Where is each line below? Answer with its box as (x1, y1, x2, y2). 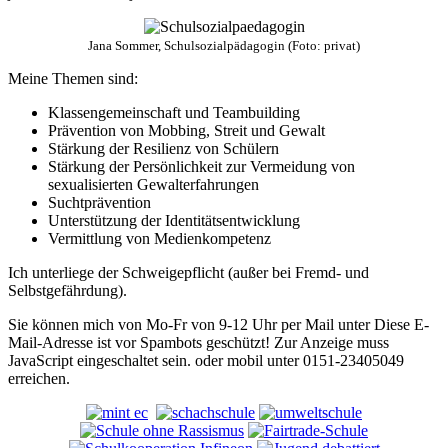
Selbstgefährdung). (8, 282, 127, 300)
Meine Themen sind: (8, 70, 138, 88)
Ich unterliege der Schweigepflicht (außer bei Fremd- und (8, 264, 369, 282)
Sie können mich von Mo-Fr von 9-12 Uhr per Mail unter (8, 316, 374, 334)
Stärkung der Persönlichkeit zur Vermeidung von (48, 158, 355, 176)
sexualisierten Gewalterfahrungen (48, 176, 259, 194)
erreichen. (8, 370, 70, 388)
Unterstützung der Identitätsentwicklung (48, 212, 300, 230)
